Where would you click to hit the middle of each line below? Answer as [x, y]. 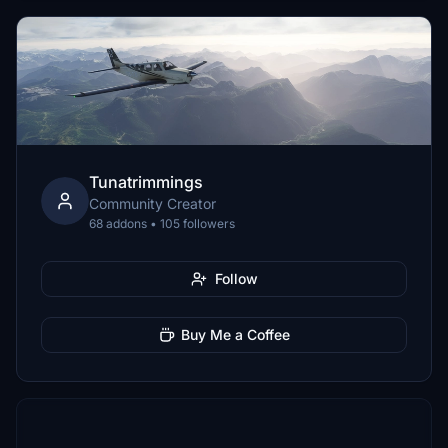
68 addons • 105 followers [162, 223]
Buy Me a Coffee [235, 334]
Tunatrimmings [146, 182]
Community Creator [152, 203]
